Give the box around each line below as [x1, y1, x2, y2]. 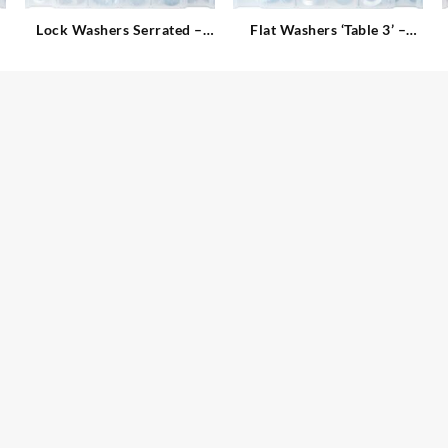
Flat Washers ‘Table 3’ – [250, 21, 407, 39]
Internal [93, 42, 147, 60]
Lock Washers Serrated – [36, 21, 203, 39]
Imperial [300, 42, 357, 60]
